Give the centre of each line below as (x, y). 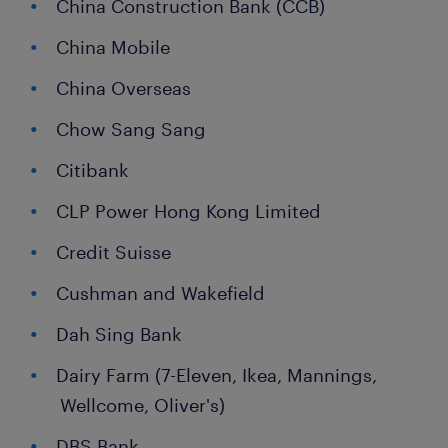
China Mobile (113, 47)
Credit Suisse (113, 252)
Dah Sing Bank (119, 334)
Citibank (92, 170)
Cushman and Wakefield (160, 293)
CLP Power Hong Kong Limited (188, 211)
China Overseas (123, 88)
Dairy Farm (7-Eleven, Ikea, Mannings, (216, 375)
